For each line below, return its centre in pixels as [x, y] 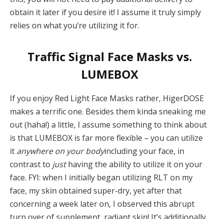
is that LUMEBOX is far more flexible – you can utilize [106, 138]
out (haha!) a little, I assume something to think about [108, 124]
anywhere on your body [60, 151]
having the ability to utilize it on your [134, 164]
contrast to [31, 164]
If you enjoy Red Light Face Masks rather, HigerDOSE [107, 98]
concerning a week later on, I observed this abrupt [102, 204]
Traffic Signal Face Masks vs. [109, 56]
